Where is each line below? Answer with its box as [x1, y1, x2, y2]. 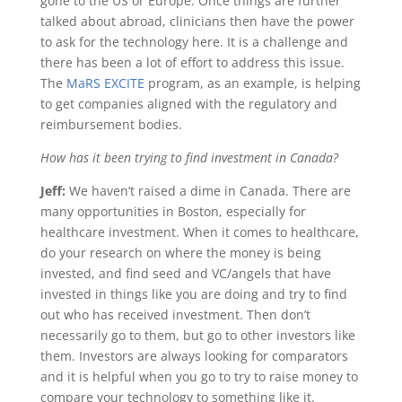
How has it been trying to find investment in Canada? [39, 148, 338, 166]
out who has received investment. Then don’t [39, 305, 310, 323]
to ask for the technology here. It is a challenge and [39, 32, 348, 50]
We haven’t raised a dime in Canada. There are [65, 181, 351, 199]
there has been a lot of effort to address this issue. [39, 53, 345, 71]
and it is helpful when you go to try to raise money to [39, 367, 358, 385]
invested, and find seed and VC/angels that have [39, 264, 331, 282]
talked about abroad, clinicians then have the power [39, 12, 354, 30]
